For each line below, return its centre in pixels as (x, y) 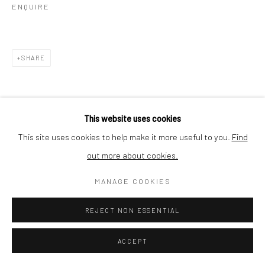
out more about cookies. (132, 155)
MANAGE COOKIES (132, 181)
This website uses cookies (132, 118)
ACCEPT (132, 241)
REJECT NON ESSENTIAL (132, 210)
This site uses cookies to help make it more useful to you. (125, 137)
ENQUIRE (31, 7)
